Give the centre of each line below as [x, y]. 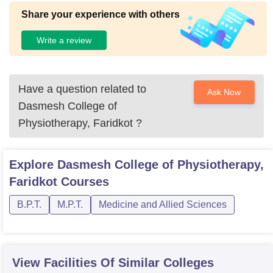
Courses [83, 182]
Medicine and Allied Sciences [163, 204]
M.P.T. [70, 204]
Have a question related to [82, 89]
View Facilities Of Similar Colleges [113, 263]
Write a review [64, 40]
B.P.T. [29, 204]
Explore [33, 165]
